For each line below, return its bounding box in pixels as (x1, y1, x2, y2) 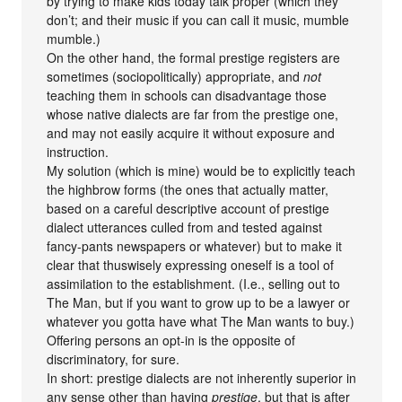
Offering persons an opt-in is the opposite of (47, 330, 296, 349)
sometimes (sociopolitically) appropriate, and (47, 66, 304, 85)
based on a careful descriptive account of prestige (47, 198, 330, 217)
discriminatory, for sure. (47, 349, 180, 368)
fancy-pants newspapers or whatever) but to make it (47, 236, 343, 255)
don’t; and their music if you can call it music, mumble (47, 10, 350, 29)
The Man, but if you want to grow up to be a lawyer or (47, 293, 351, 311)
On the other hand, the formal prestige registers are (47, 48, 341, 66)
